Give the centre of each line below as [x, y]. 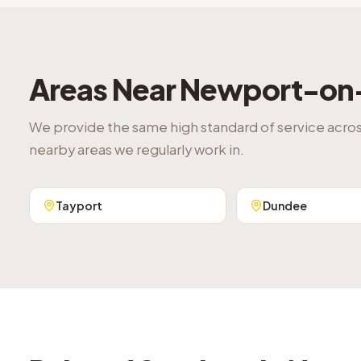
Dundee [284, 205]
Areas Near [105, 89]
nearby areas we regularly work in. [137, 149]
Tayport [79, 205]
